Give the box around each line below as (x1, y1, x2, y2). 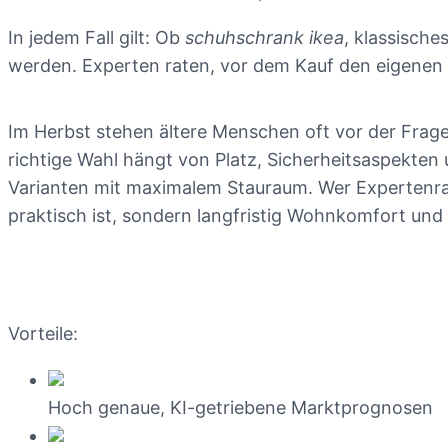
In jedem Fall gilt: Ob (8, 27, 185, 48)
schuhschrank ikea (185, 27, 344, 48)
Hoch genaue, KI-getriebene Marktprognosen (48, 397, 433, 418)
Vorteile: (8, 323, 78, 344)
